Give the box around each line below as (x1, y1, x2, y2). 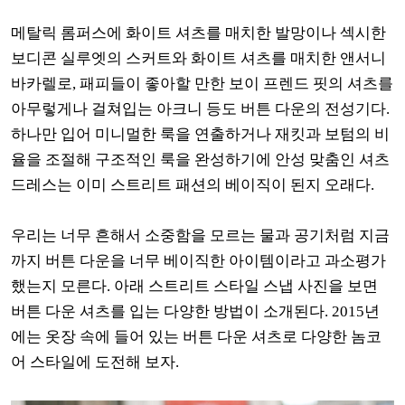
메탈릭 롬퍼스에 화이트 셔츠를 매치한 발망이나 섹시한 (11, 24, 386, 42)
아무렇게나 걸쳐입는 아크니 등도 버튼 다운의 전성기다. (11, 100, 390, 118)
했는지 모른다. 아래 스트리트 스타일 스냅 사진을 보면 (11, 278, 378, 296)
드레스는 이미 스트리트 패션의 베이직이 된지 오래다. (11, 176, 381, 194)
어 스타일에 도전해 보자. (11, 353, 179, 372)
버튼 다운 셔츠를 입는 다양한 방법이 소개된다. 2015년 (11, 303, 380, 321)
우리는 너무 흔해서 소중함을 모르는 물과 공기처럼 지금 (11, 227, 390, 245)
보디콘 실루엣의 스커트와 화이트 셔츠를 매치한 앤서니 (11, 50, 386, 68)
